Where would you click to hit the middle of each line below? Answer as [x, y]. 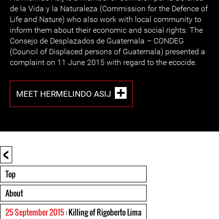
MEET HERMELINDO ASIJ [64, 94]
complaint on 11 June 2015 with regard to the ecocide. [103, 62]
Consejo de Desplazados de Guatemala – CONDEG [97, 41]
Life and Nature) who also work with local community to [106, 19]
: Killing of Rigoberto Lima [103, 212]
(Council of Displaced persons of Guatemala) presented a [108, 52]
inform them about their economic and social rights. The [106, 30]
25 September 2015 [35, 212]
